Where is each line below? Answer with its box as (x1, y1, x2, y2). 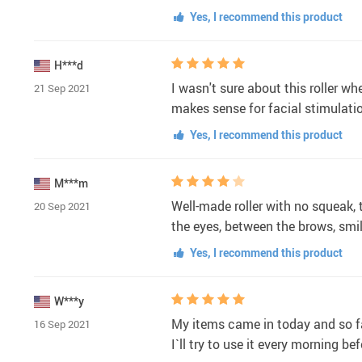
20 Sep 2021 (34, 198, 90, 213)
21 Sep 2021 (34, 80, 90, 95)
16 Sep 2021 (34, 316, 90, 331)
